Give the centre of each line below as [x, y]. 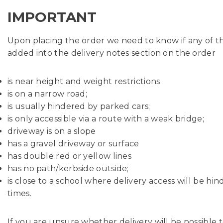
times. [19, 193]
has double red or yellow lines [69, 156]
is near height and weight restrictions [84, 81]
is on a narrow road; [47, 94]
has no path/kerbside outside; [68, 168]
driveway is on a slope [52, 131]
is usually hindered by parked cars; [79, 106]
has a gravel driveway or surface [73, 144]
